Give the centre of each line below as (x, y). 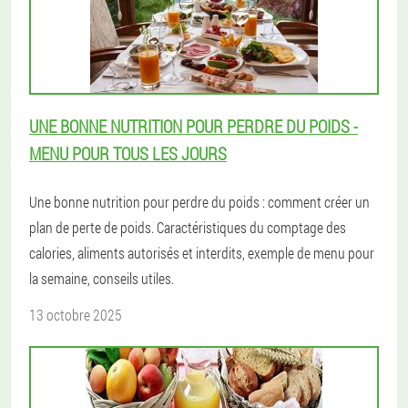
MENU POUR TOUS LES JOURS (128, 153)
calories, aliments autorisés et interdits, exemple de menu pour (202, 253)
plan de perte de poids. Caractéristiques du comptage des (188, 227)
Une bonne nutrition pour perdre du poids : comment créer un (199, 202)
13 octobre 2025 (76, 315)
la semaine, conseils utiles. (102, 278)
